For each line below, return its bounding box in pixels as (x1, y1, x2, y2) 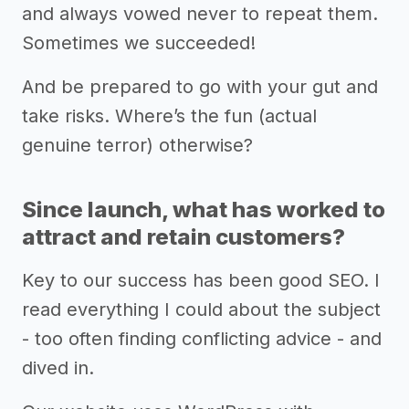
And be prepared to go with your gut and (22, 75, 378, 98)
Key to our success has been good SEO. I (22, 268, 380, 291)
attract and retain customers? (22, 223, 345, 250)
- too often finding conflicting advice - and (22, 327, 382, 350)
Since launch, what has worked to (22, 195, 385, 223)
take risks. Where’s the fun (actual (22, 104, 317, 127)
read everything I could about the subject (22, 298, 381, 320)
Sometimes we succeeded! (22, 31, 256, 54)
